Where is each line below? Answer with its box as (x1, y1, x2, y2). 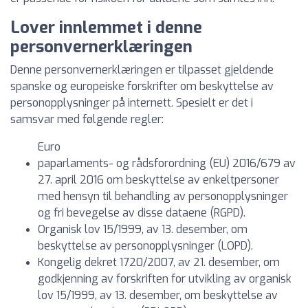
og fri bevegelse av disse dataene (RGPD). (38, 206, 245, 220)
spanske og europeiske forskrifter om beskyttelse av (10, 79, 274, 93)
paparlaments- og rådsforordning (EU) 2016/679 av (38, 156, 296, 170)
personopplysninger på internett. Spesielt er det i (10, 96, 253, 110)
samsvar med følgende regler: (10, 112, 164, 126)
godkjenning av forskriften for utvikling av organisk (38, 272, 291, 286)
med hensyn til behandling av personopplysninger (38, 189, 288, 203)
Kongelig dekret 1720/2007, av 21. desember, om (38, 255, 280, 269)
